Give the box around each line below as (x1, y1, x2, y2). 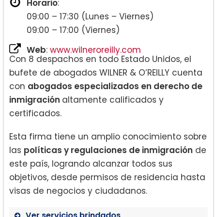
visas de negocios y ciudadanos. (9, 185, 147, 197)
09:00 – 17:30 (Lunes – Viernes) (27, 10, 154, 22)
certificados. (9, 107, 62, 119)
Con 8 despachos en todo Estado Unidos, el (9, 53, 191, 65)
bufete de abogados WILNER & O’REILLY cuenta (9, 66, 202, 78)
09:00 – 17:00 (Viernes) (27, 24, 120, 36)
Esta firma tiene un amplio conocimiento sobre (9, 130, 207, 142)
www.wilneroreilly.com (50, 44, 141, 56)
